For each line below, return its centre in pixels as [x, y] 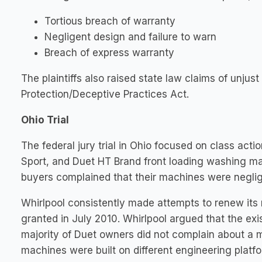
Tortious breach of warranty [110, 21]
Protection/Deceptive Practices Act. [105, 94]
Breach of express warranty [109, 53]
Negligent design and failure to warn [130, 37]
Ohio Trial [46, 120]
